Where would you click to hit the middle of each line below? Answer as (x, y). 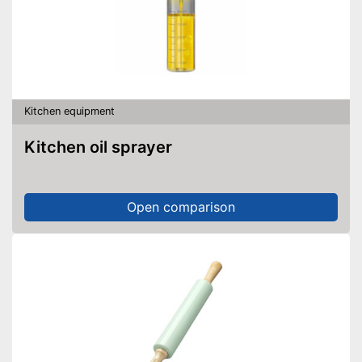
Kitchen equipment (69, 111)
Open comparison (181, 207)
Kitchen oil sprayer (104, 147)
